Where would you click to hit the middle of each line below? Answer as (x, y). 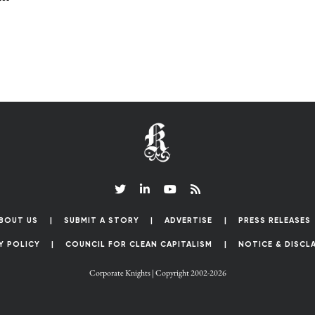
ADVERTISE (188, 220)
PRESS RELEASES (274, 220)
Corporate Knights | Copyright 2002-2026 (157, 272)
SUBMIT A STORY (101, 220)
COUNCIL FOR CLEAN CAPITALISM (139, 244)
